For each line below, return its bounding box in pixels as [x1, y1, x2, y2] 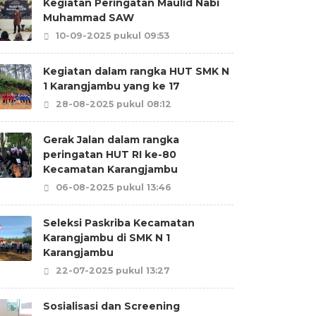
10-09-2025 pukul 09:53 [53, 30, 169, 41]
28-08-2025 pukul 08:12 [53, 99, 171, 109]
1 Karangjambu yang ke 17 [43, 80, 180, 92]
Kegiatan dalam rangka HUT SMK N [43, 65, 229, 78]
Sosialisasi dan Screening [43, 300, 180, 312]
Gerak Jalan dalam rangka [43, 133, 179, 146]
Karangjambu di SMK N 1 [43, 231, 170, 244]
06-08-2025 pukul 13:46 [53, 182, 171, 193]
